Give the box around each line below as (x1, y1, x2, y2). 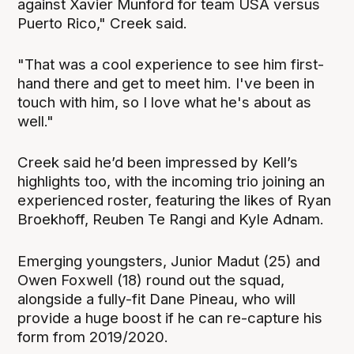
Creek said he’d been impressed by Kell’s (17, 153, 299, 172)
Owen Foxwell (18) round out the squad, (17, 270, 285, 289)
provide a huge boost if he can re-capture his (17, 308, 323, 327)
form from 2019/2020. (17, 327, 169, 346)
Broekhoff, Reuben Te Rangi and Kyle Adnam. (17, 210, 325, 229)
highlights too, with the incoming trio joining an (17, 172, 326, 191)
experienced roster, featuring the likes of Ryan (17, 191, 332, 210)
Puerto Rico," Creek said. (17, 14, 188, 33)
